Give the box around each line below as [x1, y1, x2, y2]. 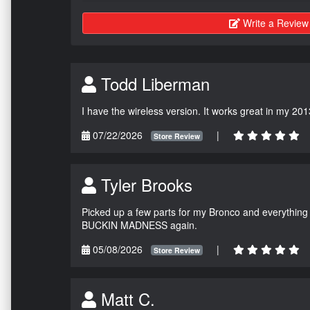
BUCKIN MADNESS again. [82, 217, 197, 232]
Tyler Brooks [96, 172, 192, 197]
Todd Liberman [96, 71, 210, 95]
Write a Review [242, 15, 309, 30]
